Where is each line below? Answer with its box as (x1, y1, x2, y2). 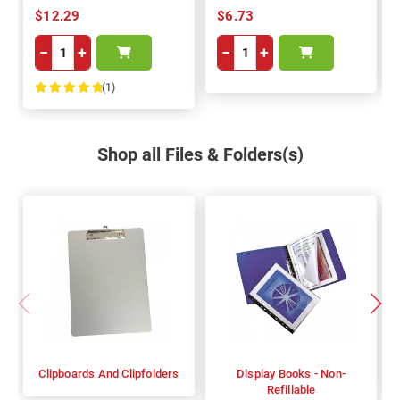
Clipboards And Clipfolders (38, 366, 179, 380)
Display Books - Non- (237, 366, 346, 380)
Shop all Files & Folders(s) (96, 143, 304, 165)
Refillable (266, 382, 316, 396)
